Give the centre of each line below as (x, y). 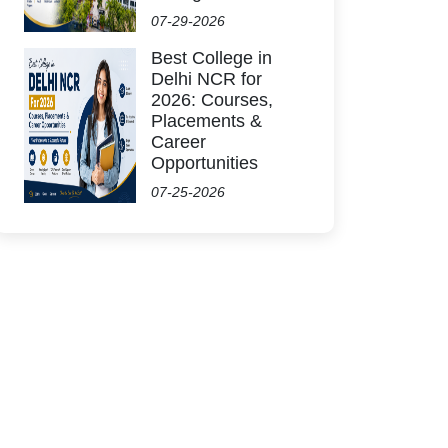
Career (178, 142)
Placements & (206, 121)
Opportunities (204, 163)
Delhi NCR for (206, 79)
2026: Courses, (212, 100)
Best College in (211, 58)
